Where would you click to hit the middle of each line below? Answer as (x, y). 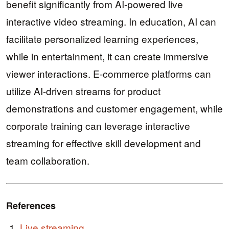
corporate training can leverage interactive (98, 126)
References (31, 206)
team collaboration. (48, 161)
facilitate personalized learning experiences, (102, 39)
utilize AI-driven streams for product (83, 91)
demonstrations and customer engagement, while (114, 108)
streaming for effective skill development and (104, 143)
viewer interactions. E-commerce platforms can (109, 74)
